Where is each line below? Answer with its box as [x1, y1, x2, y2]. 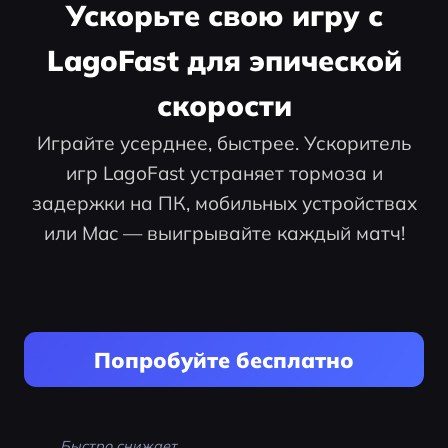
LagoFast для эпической [46, 42, 402, 79]
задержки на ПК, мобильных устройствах [31, 191, 417, 216]
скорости [156, 87, 292, 124]
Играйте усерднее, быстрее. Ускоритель [37, 131, 411, 156]
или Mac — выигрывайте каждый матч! [43, 221, 405, 246]
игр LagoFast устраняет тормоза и [65, 161, 383, 186]
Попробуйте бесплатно [94, 345, 354, 373]
